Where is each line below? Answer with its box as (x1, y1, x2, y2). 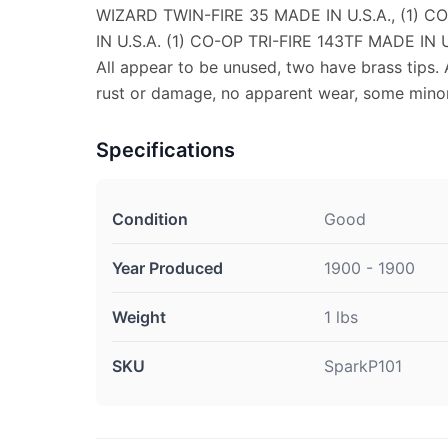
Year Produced (112, 258, 223, 279)
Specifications (96, 138, 235, 163)
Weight (112, 307, 166, 328)
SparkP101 (324, 356, 402, 377)
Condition (112, 209, 188, 230)
